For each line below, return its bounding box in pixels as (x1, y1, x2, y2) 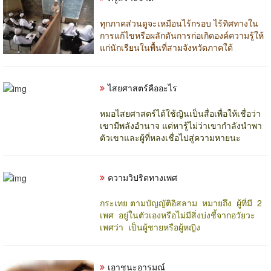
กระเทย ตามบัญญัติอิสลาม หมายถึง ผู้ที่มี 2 (100, 196, 264, 209)
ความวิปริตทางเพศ (108, 171, 177, 183)
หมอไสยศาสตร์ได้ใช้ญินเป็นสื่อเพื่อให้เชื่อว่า (100, 106, 261, 119)
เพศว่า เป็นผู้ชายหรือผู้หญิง (100, 220, 203, 233)
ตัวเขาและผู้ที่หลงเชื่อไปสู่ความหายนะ (100, 131, 241, 143)
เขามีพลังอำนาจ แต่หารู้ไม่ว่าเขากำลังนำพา (100, 119, 262, 131)
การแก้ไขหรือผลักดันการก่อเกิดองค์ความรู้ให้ (100, 28, 264, 41)
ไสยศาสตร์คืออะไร (108, 81, 177, 94)
